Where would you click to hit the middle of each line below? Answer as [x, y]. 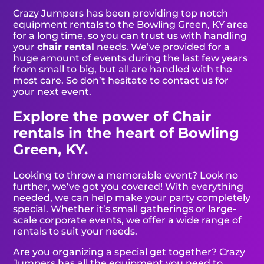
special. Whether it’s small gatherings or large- [125, 209]
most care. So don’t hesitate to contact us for [121, 80]
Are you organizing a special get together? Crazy [129, 252]
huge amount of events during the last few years [131, 58]
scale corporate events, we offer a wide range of [128, 220]
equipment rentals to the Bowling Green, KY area [131, 24]
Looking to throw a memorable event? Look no [126, 176]
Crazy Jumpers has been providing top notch [121, 13]
